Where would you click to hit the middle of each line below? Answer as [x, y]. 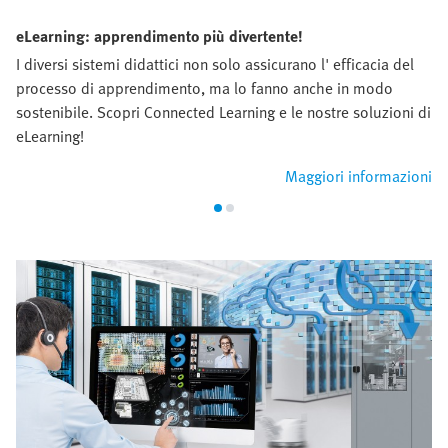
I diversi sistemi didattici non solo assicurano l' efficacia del [215, 63]
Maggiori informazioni [358, 175]
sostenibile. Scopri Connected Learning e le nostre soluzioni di [223, 111]
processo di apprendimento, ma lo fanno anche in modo [204, 87]
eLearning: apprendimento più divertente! [159, 35]
